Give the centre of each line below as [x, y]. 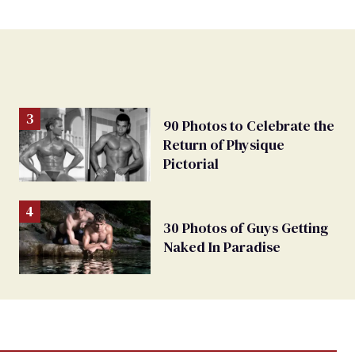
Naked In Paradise [222, 246]
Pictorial [191, 163]
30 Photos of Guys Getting [246, 227]
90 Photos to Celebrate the [249, 125]
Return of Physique [224, 144]
